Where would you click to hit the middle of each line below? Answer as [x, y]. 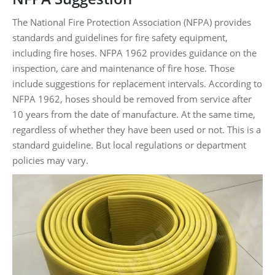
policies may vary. [50, 160]
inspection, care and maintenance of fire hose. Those [123, 68]
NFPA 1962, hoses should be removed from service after [132, 99]
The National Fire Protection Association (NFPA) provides [132, 22]
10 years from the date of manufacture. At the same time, [134, 114]
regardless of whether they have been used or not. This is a [137, 130]
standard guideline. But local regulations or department [129, 145]
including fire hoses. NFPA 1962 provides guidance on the [134, 53]
